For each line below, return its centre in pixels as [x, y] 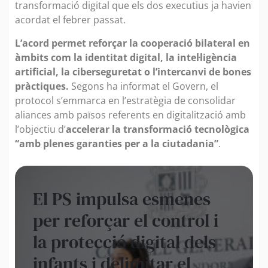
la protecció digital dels [124, 242]
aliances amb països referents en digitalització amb [130, 115]
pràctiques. [42, 86]
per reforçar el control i [126, 220]
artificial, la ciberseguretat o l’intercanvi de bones [133, 71]
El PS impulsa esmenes [122, 199]
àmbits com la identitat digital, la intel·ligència [126, 57]
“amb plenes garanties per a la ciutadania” [117, 143]
